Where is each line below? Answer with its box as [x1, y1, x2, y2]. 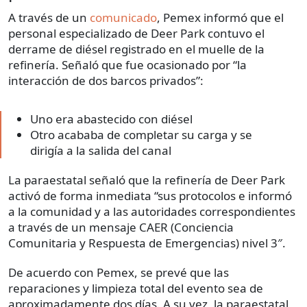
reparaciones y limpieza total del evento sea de [8, 280, 263, 297]
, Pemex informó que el [157, 10, 284, 26]
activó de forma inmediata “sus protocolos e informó [8, 188, 292, 204]
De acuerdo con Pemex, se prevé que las [8, 265, 229, 281]
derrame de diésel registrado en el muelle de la [8, 41, 265, 58]
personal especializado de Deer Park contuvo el [8, 25, 265, 42]
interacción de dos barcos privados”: [8, 73, 204, 89]
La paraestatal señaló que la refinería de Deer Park [8, 172, 285, 188]
